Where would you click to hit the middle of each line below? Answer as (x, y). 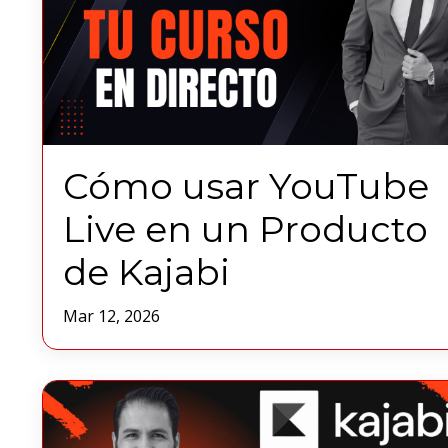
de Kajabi (146, 272)
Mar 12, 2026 (111, 316)
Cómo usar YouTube (246, 186)
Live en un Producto (245, 229)
